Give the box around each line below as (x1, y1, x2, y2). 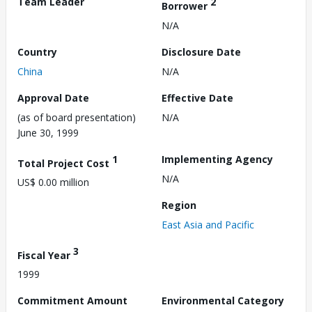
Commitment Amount (17, 294, 127, 308)
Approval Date (17, 91, 89, 104)
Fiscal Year (17, 248, 73, 262)
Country (17, 45, 57, 58)
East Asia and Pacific (162, 217, 254, 231)
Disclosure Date (162, 45, 241, 58)
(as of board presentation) (17, 110, 136, 124)
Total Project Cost (17, 156, 112, 170)
